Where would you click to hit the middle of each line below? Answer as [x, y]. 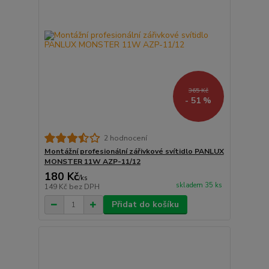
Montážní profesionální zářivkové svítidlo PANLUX [134, 152]
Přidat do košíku [145, 205]
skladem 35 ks [199, 186]
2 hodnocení [125, 138]
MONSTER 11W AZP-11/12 [92, 162]
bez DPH [84, 187]
